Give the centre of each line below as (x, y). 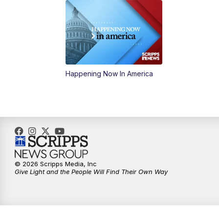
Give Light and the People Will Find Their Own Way (91, 172)
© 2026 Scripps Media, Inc (56, 164)
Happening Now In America (109, 74)
